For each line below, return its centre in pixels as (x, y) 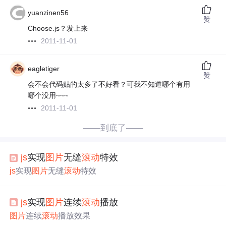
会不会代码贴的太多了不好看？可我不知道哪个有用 (109, 84)
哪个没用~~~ (48, 96)
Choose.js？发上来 (58, 29)
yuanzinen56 (48, 13)
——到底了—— (113, 128)
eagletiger (44, 69)
